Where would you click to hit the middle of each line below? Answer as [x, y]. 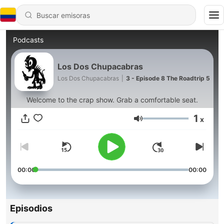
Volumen [158, 123]
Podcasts [28, 40]
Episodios [31, 208]
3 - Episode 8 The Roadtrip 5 [168, 78]
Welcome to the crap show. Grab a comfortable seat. [112, 100]
